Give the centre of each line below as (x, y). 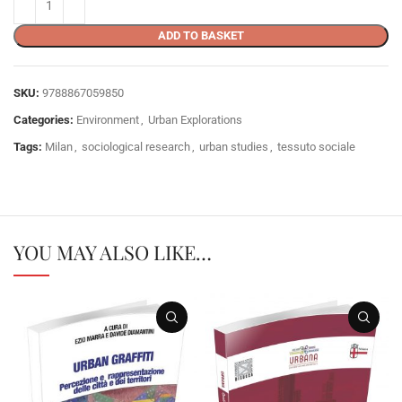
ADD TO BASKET (201, 36)
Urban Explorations (195, 120)
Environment (108, 120)
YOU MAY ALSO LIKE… (113, 253)
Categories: (44, 120)
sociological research (136, 147)
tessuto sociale (316, 147)
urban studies (234, 147)
